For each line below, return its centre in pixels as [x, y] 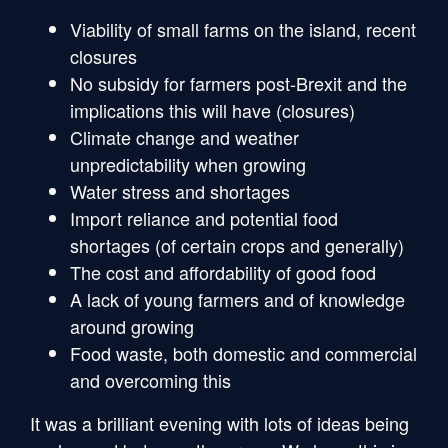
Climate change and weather [184, 136]
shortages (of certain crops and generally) [237, 244]
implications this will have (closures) [212, 109]
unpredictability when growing [188, 163]
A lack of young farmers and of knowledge [237, 298]
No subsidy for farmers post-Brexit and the [238, 82]
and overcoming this [150, 379]
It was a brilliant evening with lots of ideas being [219, 422]
